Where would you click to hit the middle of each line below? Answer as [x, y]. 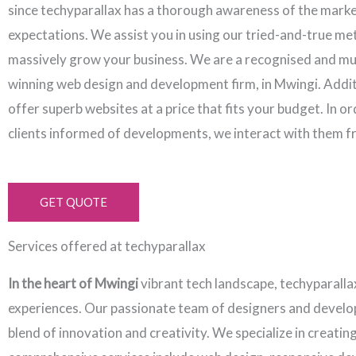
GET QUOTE [74, 201]
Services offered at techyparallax [107, 246]
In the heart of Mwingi [74, 283]
